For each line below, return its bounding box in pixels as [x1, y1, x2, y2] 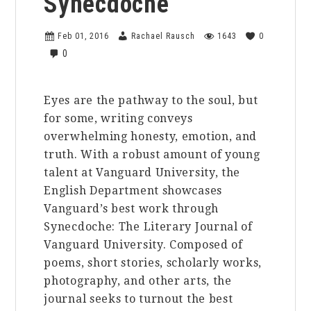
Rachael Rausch [131, 31, 196, 41]
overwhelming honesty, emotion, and [44, 129, 258, 143]
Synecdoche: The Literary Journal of [44, 219, 253, 233]
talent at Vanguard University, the [44, 165, 241, 179]
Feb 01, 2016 [58, 31, 110, 41]
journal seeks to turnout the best [44, 292, 233, 305]
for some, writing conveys [44, 111, 193, 125]
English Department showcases [44, 183, 222, 197]
